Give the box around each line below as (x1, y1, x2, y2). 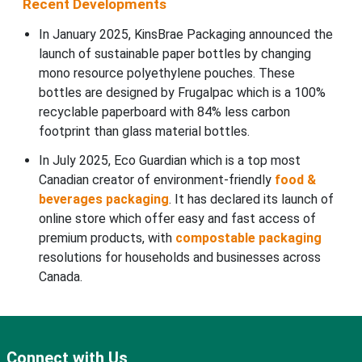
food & (274, 172, 316, 188)
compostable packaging (175, 230, 322, 246)
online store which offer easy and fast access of (38, 211, 316, 227)
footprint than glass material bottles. (38, 124, 250, 140)
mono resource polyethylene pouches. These (38, 65, 295, 82)
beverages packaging (38, 192, 169, 208)
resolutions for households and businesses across (38, 250, 321, 266)
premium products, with (38, 230, 175, 246)
